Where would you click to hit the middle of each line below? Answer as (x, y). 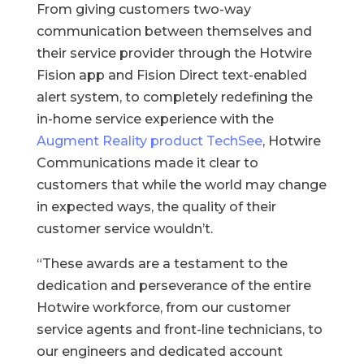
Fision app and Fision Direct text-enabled (171, 75)
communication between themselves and (174, 31)
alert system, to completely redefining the (174, 97)
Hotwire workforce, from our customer (163, 308)
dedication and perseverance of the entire (173, 286)
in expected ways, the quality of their (156, 207)
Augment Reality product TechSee (149, 141)
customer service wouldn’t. (124, 229)
